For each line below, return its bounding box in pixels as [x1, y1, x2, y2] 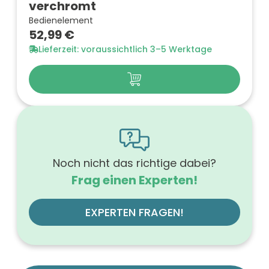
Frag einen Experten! [71, 172, 198, 189]
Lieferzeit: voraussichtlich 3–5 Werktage [38, 43, 212, 55]
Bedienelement [29, 14, 93, 26]
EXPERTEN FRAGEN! [85, 205, 184, 220]
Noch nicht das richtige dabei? [53, 156, 216, 171]
